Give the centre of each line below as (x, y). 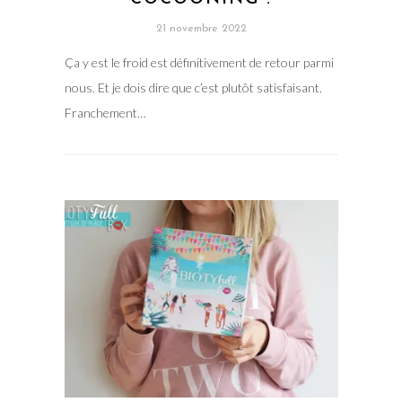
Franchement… (105, 112)
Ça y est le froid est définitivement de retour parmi (199, 62)
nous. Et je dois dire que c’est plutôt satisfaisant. (193, 87)
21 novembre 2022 (201, 28)
